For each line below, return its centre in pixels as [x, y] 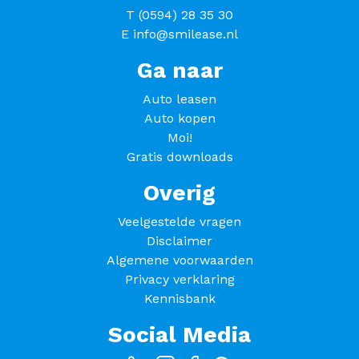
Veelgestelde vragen [179, 222]
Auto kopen [179, 119]
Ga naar [179, 71]
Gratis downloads [179, 157]
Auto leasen [179, 99]
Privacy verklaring [179, 280]
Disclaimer [179, 241]
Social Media [179, 335]
